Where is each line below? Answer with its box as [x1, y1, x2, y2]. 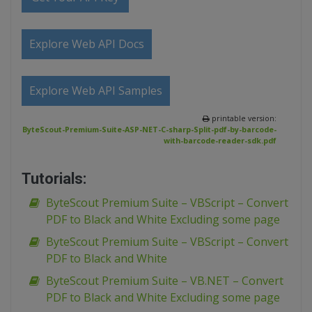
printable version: [210, 114, 276, 124]
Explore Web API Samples [29, 83, 162, 99]
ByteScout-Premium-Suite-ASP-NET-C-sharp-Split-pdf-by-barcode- [22, 125, 276, 135]
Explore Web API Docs [29, 36, 144, 52]
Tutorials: [22, 170, 86, 188]
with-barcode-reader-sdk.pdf [164, 136, 276, 146]
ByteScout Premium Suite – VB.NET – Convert [46, 273, 283, 289]
